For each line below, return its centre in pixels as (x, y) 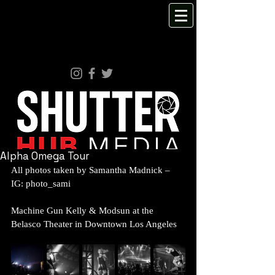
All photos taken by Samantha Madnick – (92, 170)
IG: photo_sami (42, 184)
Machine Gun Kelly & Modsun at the (83, 211)
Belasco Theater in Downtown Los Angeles (94, 224)
